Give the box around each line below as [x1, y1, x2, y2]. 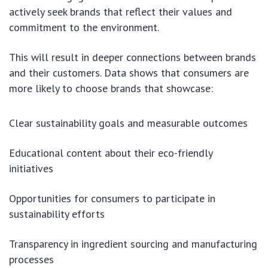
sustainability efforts [9, 206, 105, 221]
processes [9, 252, 54, 266]
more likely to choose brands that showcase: [9, 81, 213, 95]
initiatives [9, 161, 53, 175]
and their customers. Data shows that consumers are [9, 65, 249, 80]
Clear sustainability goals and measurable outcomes [9, 115, 248, 130]
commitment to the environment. [9, 20, 159, 34]
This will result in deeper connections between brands [9, 50, 256, 64]
